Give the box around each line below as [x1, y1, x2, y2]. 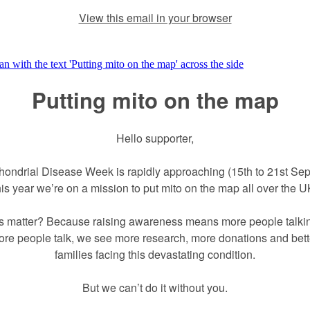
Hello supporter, [116, 130, 194, 146]
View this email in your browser [78, 10, 232, 26]
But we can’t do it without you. [82, 280, 228, 295]
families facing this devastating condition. [55, 246, 255, 262]
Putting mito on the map [31, 84, 279, 116]
